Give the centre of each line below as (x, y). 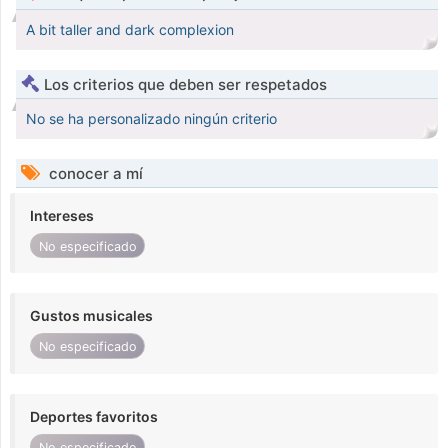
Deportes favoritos (94, 416)
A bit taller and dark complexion (130, 30)
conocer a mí (94, 174)
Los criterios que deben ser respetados (185, 85)
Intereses (62, 216)
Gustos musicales (91, 316)
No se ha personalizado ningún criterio (151, 119)
